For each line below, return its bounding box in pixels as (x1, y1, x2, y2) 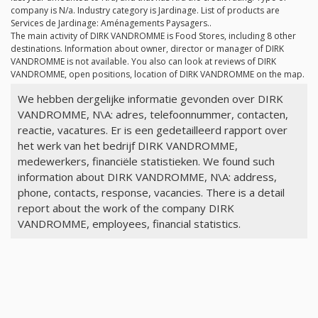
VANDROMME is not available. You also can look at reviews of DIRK (11, 55, 276, 68)
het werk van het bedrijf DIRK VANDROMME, (17, 138, 238, 153)
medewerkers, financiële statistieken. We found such (17, 154, 275, 169)
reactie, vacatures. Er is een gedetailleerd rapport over (17, 123, 287, 138)
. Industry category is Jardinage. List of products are (73, 4, 280, 17)
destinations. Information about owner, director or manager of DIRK (11, 43, 284, 55)
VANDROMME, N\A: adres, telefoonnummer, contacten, (17, 107, 288, 122)
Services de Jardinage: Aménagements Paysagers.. (11, 17, 212, 30)
